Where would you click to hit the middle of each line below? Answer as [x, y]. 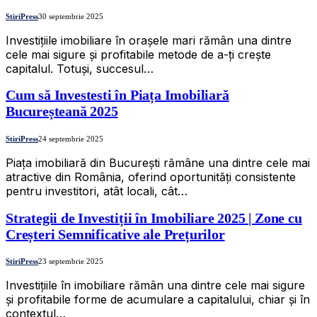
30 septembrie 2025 [71, 16]
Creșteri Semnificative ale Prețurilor [115, 234]
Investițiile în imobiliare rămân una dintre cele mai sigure [155, 286]
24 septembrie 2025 [71, 138]
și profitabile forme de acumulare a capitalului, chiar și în [158, 300]
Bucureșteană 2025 [62, 111]
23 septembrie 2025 [71, 261]
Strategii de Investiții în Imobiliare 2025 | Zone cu [154, 218]
